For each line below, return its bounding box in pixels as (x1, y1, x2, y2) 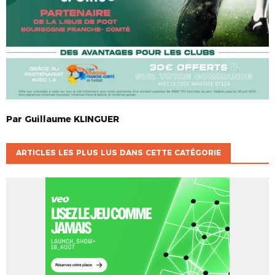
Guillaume (25, 114, 71, 125)
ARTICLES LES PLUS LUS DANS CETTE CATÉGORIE (16, 148, 221, 158)
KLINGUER (74, 114, 119, 125)
